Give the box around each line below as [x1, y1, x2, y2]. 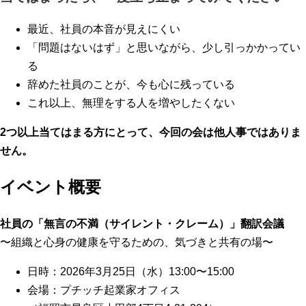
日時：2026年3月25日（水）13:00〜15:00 [27, 266, 234, 278]
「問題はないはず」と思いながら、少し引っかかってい [27, 42, 301, 54]
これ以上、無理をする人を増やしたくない [27, 97, 235, 109]
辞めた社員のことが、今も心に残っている [27, 79, 235, 91]
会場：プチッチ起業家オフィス [27, 284, 180, 296]
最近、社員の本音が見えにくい [27, 23, 180, 36]
